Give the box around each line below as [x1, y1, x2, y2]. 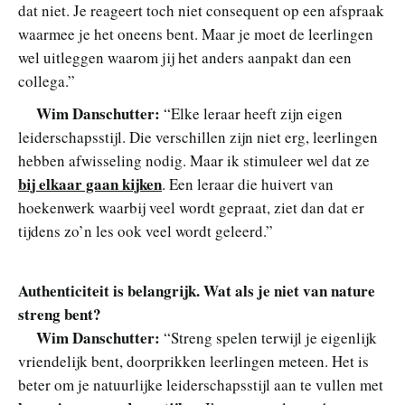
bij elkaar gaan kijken [18, 173, 162, 196]
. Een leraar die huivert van [162, 174, 334, 195]
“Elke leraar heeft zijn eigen [164, 103, 343, 125]
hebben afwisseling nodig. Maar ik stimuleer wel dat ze [18, 150, 370, 172]
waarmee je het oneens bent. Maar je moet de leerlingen [18, 24, 373, 45]
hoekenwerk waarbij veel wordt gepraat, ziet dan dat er [18, 197, 364, 219]
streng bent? [18, 303, 101, 326]
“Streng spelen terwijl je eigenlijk [164, 327, 377, 349]
